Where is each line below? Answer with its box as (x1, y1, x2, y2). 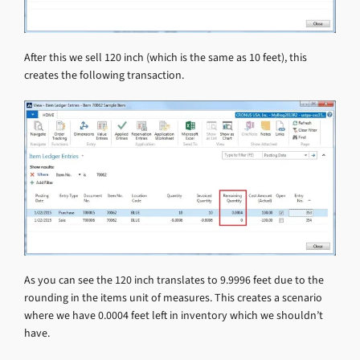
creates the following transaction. (24, 67, 184, 84)
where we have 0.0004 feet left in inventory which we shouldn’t (24, 307, 323, 323)
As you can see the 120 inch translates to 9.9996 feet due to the (24, 272, 324, 288)
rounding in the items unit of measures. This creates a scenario (24, 289, 322, 305)
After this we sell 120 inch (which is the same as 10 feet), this (24, 50, 307, 66)
